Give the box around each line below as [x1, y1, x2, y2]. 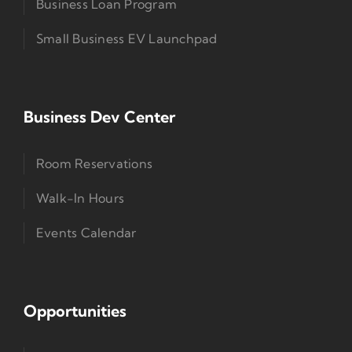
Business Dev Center [23, 106, 175, 126]
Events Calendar [35, 224, 137, 240]
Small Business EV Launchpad [35, 30, 218, 46]
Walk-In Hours [35, 189, 125, 206]
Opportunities [23, 300, 126, 321]
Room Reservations [35, 155, 153, 171]
